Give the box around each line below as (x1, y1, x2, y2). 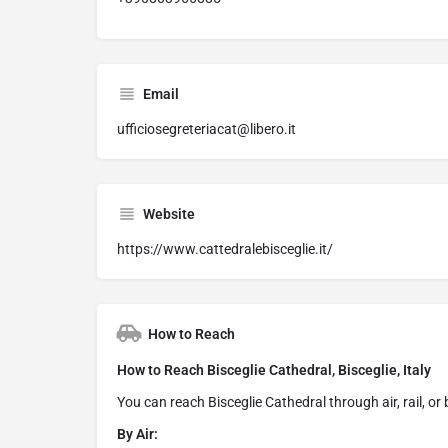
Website (143, 206, 195, 223)
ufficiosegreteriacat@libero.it (117, 121, 296, 138)
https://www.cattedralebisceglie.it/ (117, 241, 333, 258)
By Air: (117, 426, 158, 443)
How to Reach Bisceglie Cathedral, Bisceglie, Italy (117, 362, 431, 379)
